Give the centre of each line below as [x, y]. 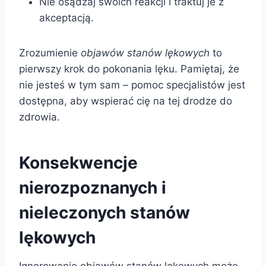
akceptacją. [66, 18]
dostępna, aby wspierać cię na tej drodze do [126, 101]
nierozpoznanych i [93, 188]
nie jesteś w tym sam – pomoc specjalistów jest [132, 85]
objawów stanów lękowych [145, 53]
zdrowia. [39, 117]
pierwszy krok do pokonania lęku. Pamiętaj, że [129, 69]
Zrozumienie [50, 53]
